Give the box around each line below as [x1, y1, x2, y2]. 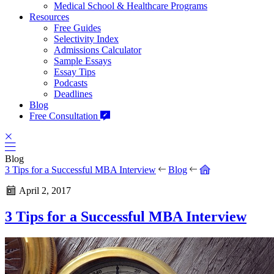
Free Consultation [29, 110, 100, 121]
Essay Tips [54, 66, 95, 77]
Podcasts [54, 77, 87, 88]
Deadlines [54, 88, 92, 99]
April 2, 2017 [17, 185, 71, 196]
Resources [29, 11, 69, 22]
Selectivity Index [54, 33, 119, 44]
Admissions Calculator [54, 44, 141, 55]
